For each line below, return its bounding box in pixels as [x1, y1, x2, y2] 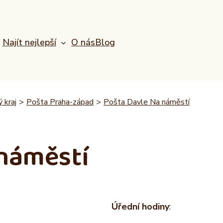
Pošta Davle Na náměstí [104, 97, 190, 108]
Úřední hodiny [111, 201, 169, 213]
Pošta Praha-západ [26, 97, 94, 108]
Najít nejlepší [2, 36, 56, 48]
